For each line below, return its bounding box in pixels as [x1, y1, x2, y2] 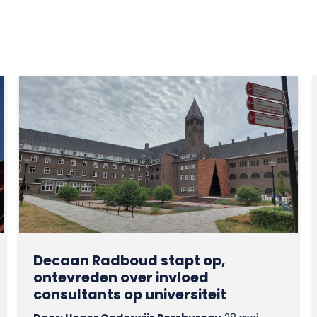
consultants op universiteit [33, 284, 226, 304]
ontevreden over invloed [33, 267, 209, 287]
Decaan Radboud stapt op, [33, 250, 226, 270]
